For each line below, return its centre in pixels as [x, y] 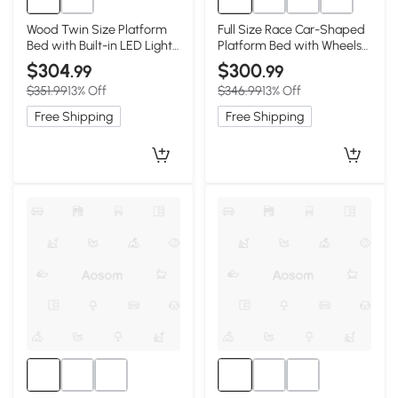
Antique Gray [64, 61]
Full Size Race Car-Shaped [292, 29]
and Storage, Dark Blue [282, 61]
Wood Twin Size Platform [96, 29]
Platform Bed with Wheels [290, 45]
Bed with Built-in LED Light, [100, 45]
